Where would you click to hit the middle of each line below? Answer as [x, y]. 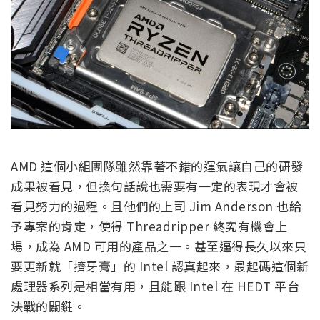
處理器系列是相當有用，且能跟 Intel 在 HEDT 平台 [155, 286]
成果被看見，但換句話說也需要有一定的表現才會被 [155, 186]
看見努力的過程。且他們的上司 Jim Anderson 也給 [156, 206]
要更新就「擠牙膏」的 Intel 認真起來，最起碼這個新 [160, 266]
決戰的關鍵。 [48, 306]
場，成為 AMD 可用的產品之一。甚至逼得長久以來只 [159, 246]
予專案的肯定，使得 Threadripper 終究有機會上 [149, 226]
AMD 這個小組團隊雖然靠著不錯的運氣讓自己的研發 [157, 166]
